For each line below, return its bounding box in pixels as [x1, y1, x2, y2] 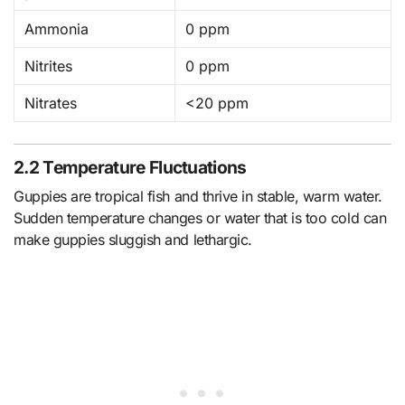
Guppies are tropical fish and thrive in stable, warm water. [14, 186, 382, 205]
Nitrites [24, 56, 73, 75]
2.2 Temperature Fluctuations [14, 156, 247, 179]
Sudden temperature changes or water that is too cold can [14, 208, 387, 227]
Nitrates [24, 93, 78, 112]
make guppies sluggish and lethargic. [14, 230, 252, 249]
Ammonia [24, 19, 89, 38]
